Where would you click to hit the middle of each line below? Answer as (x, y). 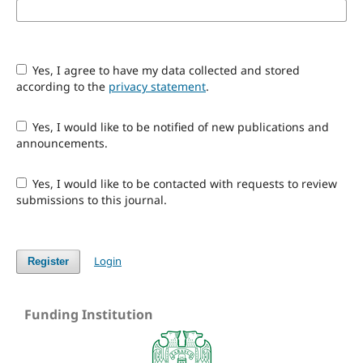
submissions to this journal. (91, 199)
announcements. (62, 143)
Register (48, 261)
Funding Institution (89, 314)
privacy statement (157, 86)
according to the (62, 86)
